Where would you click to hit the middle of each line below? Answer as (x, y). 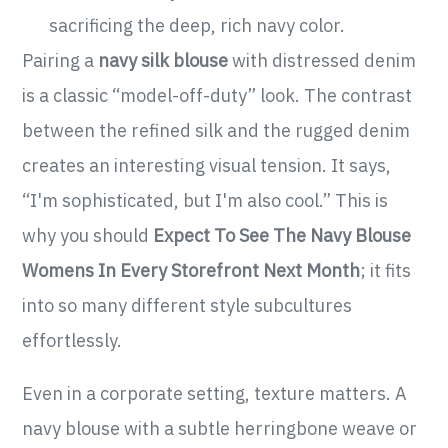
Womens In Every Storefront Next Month (191, 271)
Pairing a (60, 61)
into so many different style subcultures (187, 306)
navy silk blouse (163, 61)
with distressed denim (322, 61)
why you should (88, 236)
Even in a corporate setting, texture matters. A (215, 394)
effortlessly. (72, 341)
